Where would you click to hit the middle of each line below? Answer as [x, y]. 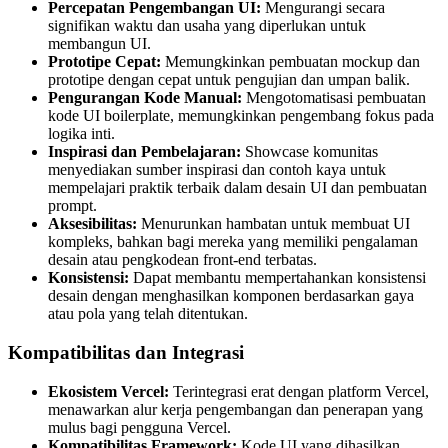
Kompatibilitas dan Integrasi [126, 352]
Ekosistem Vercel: [108, 391]
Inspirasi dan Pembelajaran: [144, 152]
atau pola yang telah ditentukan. [148, 314]
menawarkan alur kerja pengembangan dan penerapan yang [235, 409]
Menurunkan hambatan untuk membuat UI [273, 224]
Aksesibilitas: [92, 224]
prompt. [72, 206]
